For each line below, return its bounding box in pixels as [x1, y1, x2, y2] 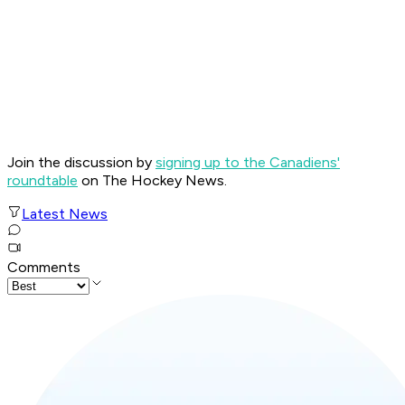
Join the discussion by [7, 154, 155, 172]
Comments [7, 259, 80, 277]
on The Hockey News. [78, 172, 227, 190]
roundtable [7, 172, 78, 190]
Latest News [22, 205, 108, 223]
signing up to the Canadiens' [155, 154, 340, 172]
